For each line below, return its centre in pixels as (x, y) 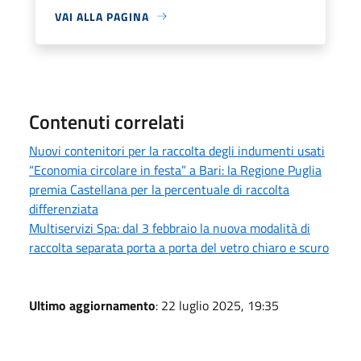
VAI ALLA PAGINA (102, 16)
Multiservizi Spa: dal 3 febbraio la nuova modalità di (170, 228)
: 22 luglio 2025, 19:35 (217, 305)
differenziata (64, 208)
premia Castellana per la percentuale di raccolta (159, 189)
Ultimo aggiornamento (92, 305)
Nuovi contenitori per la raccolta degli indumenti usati (177, 150)
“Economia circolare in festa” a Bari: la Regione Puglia (175, 170)
